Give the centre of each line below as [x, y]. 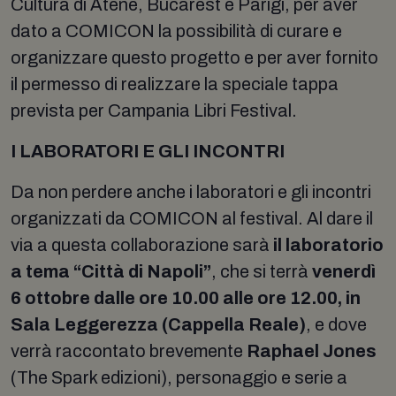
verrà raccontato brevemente [129, 351]
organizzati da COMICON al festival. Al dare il [192, 218]
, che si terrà [262, 271]
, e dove [336, 324]
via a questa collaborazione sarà [142, 245]
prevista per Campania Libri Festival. [154, 110]
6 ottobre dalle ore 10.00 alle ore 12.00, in [186, 298]
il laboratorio [328, 245]
